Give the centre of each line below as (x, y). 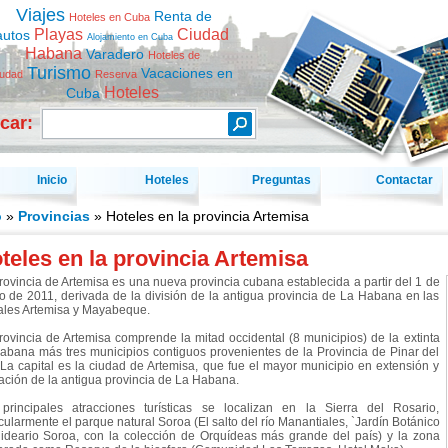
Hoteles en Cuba (109, 16)
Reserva (116, 74)
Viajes (40, 15)
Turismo (59, 72)
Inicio (51, 180)
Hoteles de (173, 54)
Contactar (404, 180)
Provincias (53, 216)
